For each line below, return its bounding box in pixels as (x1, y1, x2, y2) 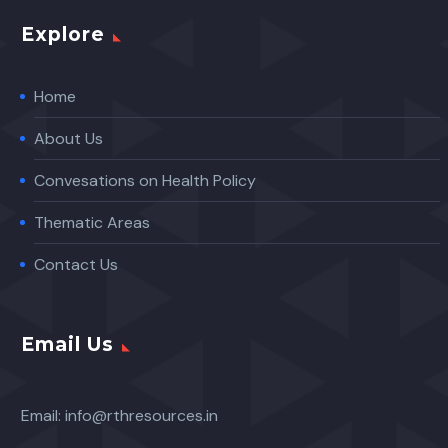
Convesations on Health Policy (34, 170, 256, 192)
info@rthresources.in (65, 404, 218, 426)
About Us (34, 128, 103, 150)
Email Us (21, 332, 114, 356)
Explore (21, 23, 105, 47)
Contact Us (34, 254, 118, 276)
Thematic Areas (34, 212, 150, 234)
